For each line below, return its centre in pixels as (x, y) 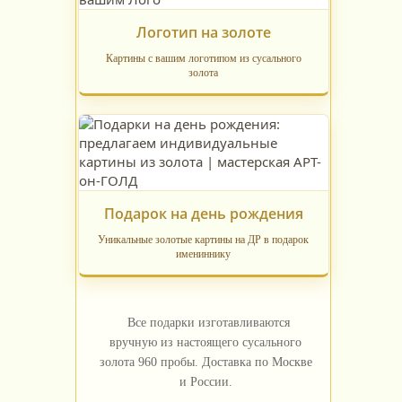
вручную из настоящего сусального (205, 343)
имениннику (203, 254)
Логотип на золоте (203, 33)
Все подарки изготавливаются (209, 323)
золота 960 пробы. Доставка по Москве (205, 363)
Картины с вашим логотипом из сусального (203, 59)
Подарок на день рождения (203, 214)
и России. (205, 382)
